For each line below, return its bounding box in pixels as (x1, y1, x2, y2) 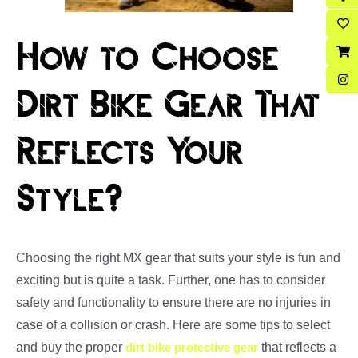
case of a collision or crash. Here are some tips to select (16, 318, 330, 332)
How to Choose (16, 42, 278, 78)
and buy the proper (16, 340, 125, 355)
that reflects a (258, 340, 336, 355)
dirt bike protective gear (125, 340, 258, 355)
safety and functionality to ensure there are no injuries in (16, 296, 331, 310)
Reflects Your (16, 136, 242, 172)
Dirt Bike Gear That (16, 89, 320, 125)
